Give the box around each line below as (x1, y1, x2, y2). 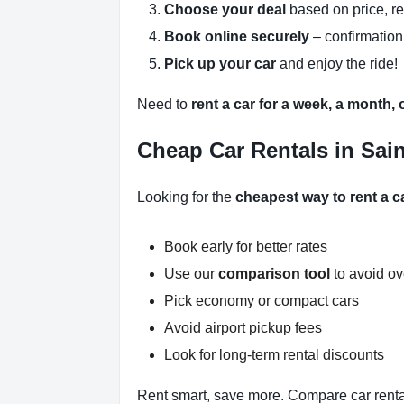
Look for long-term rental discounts (164, 347, 384, 363)
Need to (137, 96, 191, 113)
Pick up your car (164, 56, 276, 72)
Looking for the (137, 189, 235, 206)
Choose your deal (164, 2, 286, 18)
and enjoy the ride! (276, 56, 398, 72)
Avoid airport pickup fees (164, 320, 322, 336)
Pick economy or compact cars (164, 293, 359, 309)
